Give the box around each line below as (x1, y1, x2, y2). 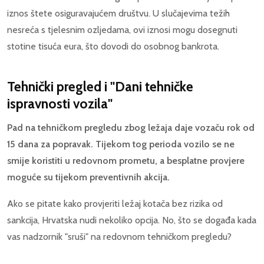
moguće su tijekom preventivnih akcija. (7, 171, 170, 183)
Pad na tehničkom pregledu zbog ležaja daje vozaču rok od (7, 121, 255, 133)
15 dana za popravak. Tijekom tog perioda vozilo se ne (7, 138, 235, 150)
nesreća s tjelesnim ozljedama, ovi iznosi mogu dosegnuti (7, 24, 237, 35)
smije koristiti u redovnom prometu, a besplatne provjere (7, 154, 245, 166)
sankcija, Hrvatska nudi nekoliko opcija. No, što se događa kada (7, 214, 256, 226)
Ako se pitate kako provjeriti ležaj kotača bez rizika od (7, 198, 223, 210)
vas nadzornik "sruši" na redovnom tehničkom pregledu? (7, 231, 232, 243)
